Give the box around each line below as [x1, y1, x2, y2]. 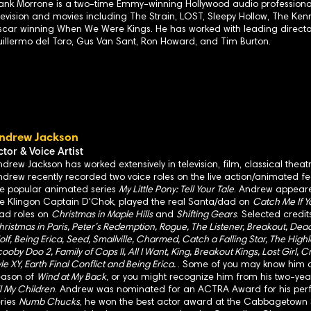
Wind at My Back [37, 273, 106, 283]
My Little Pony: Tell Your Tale [119, 185, 234, 195]
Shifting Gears [176, 210, 237, 220]
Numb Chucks [19, 298, 80, 308]
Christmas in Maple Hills [51, 210, 153, 220]
